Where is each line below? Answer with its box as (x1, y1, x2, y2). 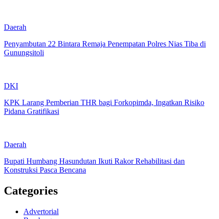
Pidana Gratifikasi (4, 107, 59, 115)
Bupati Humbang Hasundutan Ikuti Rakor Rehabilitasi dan (4, 156, 185, 165)
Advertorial (23, 207, 59, 216)
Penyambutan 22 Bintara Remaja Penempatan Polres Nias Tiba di (4, 39, 206, 48)
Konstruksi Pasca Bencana (4, 165, 86, 174)
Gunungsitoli (4, 48, 44, 57)
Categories (4, 184, 58, 197)
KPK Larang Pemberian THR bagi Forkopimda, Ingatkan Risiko (4, 98, 204, 107)
